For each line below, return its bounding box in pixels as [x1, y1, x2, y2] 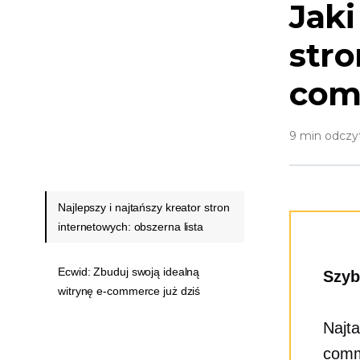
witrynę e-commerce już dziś [58, 284, 201, 297]
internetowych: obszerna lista [58, 220, 204, 233]
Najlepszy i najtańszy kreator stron [58, 201, 230, 214]
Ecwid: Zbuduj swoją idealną [58, 265, 200, 278]
